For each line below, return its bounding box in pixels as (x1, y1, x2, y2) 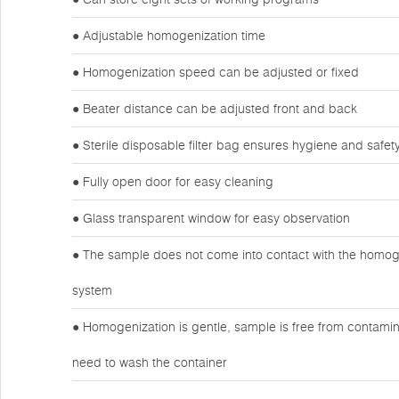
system (72, 282, 112, 298)
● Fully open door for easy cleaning (72, 174, 273, 190)
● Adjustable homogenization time (72, 28, 265, 44)
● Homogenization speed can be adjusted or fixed (72, 64, 359, 80)
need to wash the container (72, 354, 227, 370)
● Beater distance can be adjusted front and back (72, 101, 357, 117)
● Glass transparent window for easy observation (72, 210, 350, 226)
